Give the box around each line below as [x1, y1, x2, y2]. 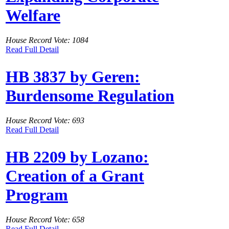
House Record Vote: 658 [6, 215, 84, 224]
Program [6, 185, 68, 204]
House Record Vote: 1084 [6, 36, 88, 45]
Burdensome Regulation [6, 86, 174, 105]
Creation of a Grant [6, 166, 144, 185]
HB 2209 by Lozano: [6, 147, 149, 166]
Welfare [6, 6, 60, 25]
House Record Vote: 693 [6, 116, 84, 125]
